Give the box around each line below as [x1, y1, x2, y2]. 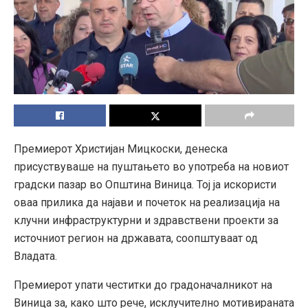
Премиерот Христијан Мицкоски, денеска [14, 142, 228, 155]
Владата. [14, 249, 57, 263]
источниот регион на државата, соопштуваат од [14, 231, 258, 245]
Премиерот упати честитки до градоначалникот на [14, 278, 272, 291]
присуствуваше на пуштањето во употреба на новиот [14, 159, 289, 173]
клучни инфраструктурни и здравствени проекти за [14, 213, 278, 227]
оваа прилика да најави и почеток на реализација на [14, 195, 280, 209]
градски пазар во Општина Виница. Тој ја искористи [14, 177, 276, 191]
